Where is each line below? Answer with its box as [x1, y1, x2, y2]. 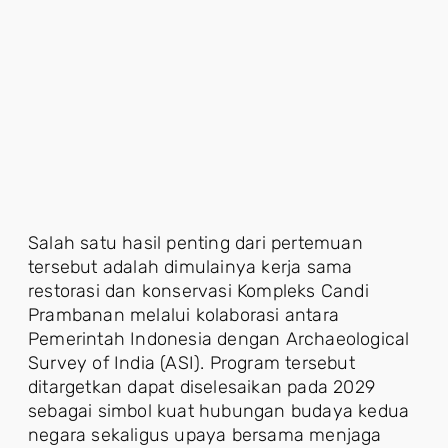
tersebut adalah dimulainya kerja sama [28, 256, 353, 279]
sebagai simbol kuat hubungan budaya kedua [28, 400, 410, 423]
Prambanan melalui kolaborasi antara [28, 304, 339, 327]
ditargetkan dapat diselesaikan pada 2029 [28, 376, 376, 399]
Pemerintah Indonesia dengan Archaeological [28, 328, 410, 351]
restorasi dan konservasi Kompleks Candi [28, 280, 369, 303]
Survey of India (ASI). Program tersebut [28, 352, 355, 375]
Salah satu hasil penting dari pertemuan [28, 232, 363, 255]
